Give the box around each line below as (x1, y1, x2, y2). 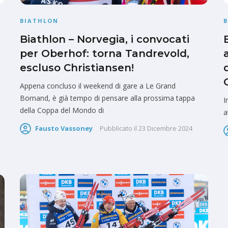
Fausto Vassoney (35, 124, 93, 133)
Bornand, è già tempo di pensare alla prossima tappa (20, 93, 195, 103)
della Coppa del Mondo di (20, 105, 104, 115)
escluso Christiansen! (20, 61, 134, 74)
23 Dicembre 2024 (138, 124, 192, 133)
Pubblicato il (100, 124, 137, 133)
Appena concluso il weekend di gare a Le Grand (20, 80, 176, 91)
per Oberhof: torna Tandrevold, (20, 47, 189, 60)
